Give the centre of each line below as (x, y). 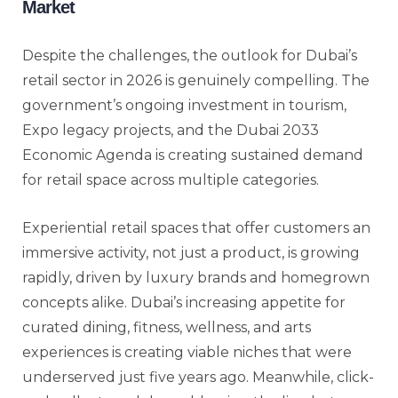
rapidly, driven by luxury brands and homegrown (196, 277)
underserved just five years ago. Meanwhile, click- (198, 377)
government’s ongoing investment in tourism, (184, 105)
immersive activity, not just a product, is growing (191, 252)
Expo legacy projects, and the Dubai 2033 (171, 130)
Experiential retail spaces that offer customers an (196, 227)
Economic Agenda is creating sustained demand (193, 155)
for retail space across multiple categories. (171, 179)
